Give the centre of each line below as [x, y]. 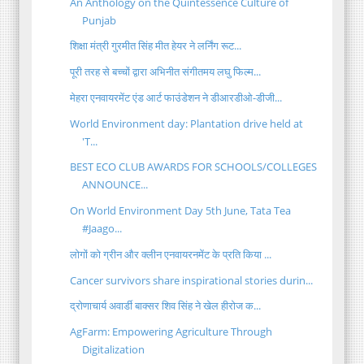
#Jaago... [102, 229]
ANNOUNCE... [115, 185]
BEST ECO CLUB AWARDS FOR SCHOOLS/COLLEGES [194, 167]
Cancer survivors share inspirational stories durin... [192, 280]
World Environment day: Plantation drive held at [187, 123]
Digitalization [114, 350]
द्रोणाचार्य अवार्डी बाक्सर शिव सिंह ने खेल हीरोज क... [166, 306]
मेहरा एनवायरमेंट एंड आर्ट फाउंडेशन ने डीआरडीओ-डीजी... [176, 97]
